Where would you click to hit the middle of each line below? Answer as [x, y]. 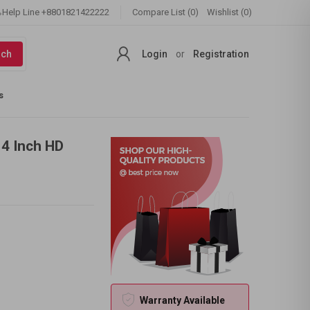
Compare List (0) [165, 12]
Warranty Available [182, 300]
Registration [221, 54]
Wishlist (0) [229, 12]
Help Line [22, 12]
